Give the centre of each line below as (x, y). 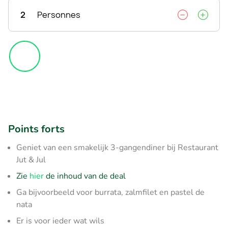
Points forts (36, 129)
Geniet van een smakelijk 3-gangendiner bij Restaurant (117, 147)
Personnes (59, 15)
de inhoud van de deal (85, 176)
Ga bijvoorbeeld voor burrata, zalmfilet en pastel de (110, 192)
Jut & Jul (31, 160)
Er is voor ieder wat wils (60, 221)
